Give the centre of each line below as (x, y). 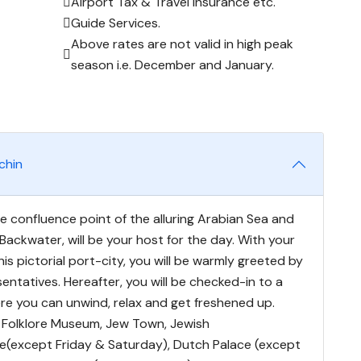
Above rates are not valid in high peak (182, 44)
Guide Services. (116, 23)
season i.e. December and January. (172, 64)
